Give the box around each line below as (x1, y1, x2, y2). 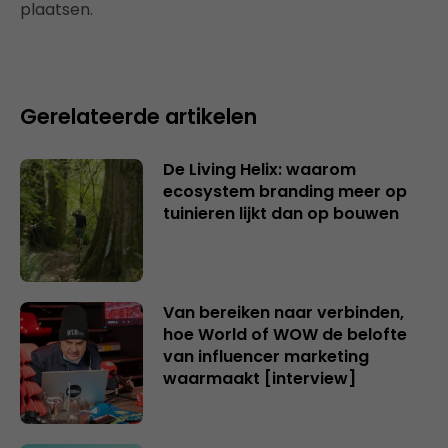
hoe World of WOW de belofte (162, 322, 407, 346)
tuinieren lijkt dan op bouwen (162, 202, 399, 225)
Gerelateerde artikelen (20, 102, 257, 131)
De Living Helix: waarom (162, 158, 356, 181)
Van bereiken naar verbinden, (162, 300, 404, 324)
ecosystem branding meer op (162, 180, 407, 203)
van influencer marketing (162, 344, 369, 368)
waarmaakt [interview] (162, 366, 356, 390)
